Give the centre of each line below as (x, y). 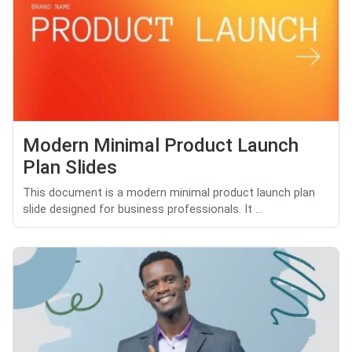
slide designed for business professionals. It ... (143, 210)
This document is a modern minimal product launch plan (169, 193)
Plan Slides (70, 168)
